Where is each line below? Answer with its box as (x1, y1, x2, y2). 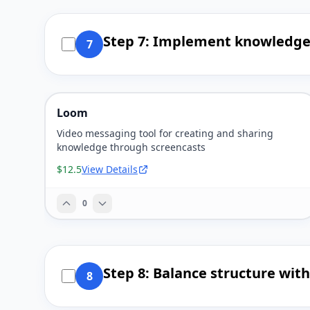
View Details (82, 163, 138, 176)
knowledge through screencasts (57, 140, 206, 154)
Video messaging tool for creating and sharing (57, 127, 273, 140)
